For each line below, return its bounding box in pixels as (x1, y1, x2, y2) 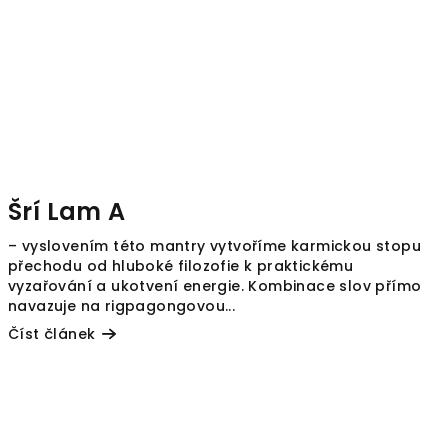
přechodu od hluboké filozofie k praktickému (8, 256, 354, 277)
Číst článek (8, 324, 96, 345)
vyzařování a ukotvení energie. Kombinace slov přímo (8, 276, 422, 297)
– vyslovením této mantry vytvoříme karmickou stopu (8, 236, 421, 257)
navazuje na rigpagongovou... (8, 296, 236, 317)
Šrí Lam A (8, 195, 126, 229)
